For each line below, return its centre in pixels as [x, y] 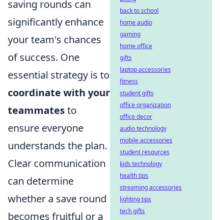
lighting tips [136, 199]
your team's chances [55, 39]
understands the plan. [57, 145]
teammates [36, 110]
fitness [129, 81]
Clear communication [57, 163]
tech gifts [132, 211]
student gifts [137, 93]
